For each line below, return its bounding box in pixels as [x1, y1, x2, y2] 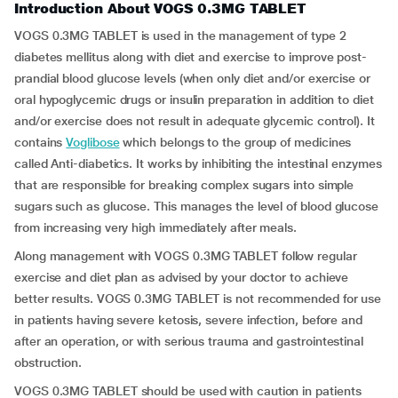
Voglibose [66, 135, 120, 149]
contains [14, 135, 67, 149]
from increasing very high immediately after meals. [14, 220, 298, 235]
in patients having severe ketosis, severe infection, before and [14, 313, 362, 327]
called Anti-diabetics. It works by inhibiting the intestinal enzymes [14, 156, 382, 171]
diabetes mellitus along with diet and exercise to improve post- [14, 50, 367, 64]
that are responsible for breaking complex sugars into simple [14, 178, 354, 192]
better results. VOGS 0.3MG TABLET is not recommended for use [14, 291, 382, 306]
